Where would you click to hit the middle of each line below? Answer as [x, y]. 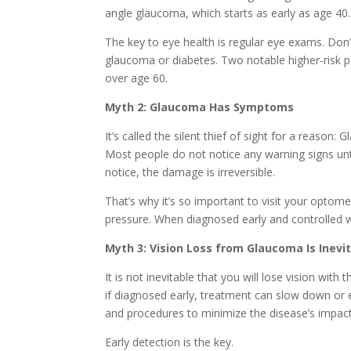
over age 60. [137, 78]
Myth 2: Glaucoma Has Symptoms [200, 107]
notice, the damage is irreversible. [190, 172]
